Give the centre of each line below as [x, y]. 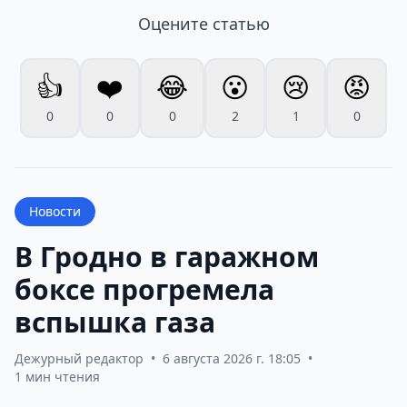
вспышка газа [115, 322]
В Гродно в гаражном [167, 256]
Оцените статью [203, 23]
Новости [55, 211]
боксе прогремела [144, 289]
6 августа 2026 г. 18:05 [232, 358]
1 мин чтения [57, 376]
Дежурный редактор [79, 358]
